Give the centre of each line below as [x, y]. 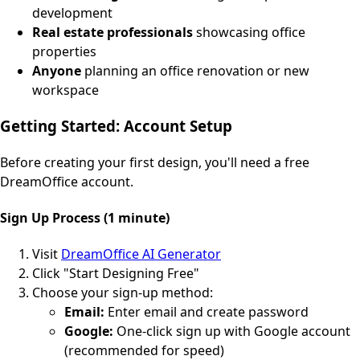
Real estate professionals [112, 33]
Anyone [57, 71]
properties [64, 52]
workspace [65, 90]
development [72, 13]
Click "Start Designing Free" [116, 274]
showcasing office [249, 33]
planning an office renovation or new [195, 71]
